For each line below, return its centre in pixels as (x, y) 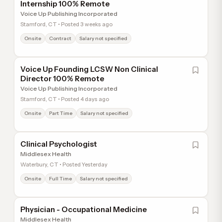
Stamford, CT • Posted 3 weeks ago (66, 24)
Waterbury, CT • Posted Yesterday (64, 165)
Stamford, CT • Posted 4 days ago (65, 99)
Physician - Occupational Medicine (83, 209)
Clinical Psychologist (59, 144)
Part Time (61, 113)
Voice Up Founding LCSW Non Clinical (89, 69)
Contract (60, 38)
